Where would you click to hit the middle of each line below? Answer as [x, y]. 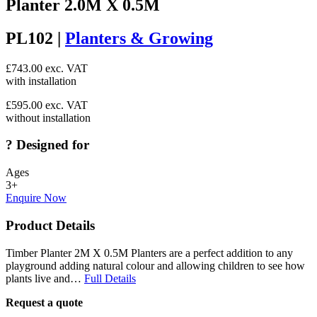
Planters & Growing [139, 38]
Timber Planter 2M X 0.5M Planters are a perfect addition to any [149, 253]
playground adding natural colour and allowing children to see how [155, 265]
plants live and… [45, 278]
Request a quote [44, 302]
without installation [48, 117]
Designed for [51, 145]
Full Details [110, 278]
